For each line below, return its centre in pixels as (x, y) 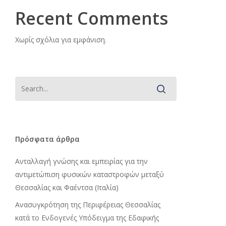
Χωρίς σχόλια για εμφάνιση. (61, 40)
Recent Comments (91, 18)
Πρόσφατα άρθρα (47, 139)
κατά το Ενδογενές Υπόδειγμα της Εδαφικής (87, 218)
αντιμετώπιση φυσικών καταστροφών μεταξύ (89, 174)
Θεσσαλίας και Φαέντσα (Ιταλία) (67, 187)
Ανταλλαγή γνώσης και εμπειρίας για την (81, 161)
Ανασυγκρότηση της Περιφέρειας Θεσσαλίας (88, 205)
